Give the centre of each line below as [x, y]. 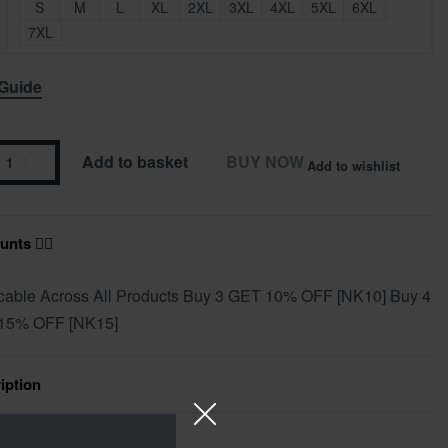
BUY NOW [264, 162]
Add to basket [134, 162]
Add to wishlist [353, 165]
